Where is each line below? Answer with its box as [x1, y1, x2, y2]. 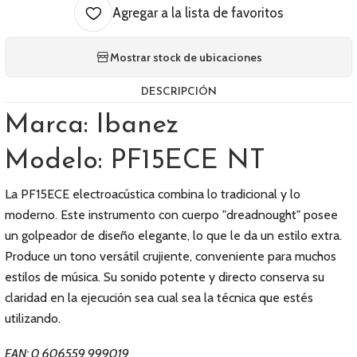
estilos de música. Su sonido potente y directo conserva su [5, 269, 324, 284]
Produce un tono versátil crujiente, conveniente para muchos [5, 249, 336, 264]
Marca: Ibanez [5, 112, 178, 139]
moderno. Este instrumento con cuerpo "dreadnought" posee [5, 207, 338, 222]
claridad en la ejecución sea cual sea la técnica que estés [5, 290, 313, 305]
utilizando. [5, 311, 61, 326]
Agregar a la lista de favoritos [112, 5, 284, 21]
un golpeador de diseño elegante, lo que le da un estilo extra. [5, 228, 342, 243]
